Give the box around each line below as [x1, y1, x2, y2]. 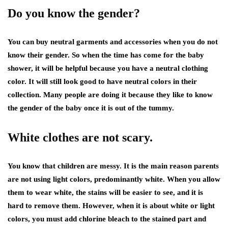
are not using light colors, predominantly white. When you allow [8, 175, 220, 183]
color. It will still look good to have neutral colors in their [8, 77, 197, 85]
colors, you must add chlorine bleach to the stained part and [8, 215, 206, 223]
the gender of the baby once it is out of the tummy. [8, 104, 174, 112]
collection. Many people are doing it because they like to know [8, 91, 213, 99]
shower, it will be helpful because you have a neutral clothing [8, 64, 208, 72]
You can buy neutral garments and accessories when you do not [8, 38, 218, 46]
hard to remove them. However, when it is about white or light [8, 202, 215, 210]
